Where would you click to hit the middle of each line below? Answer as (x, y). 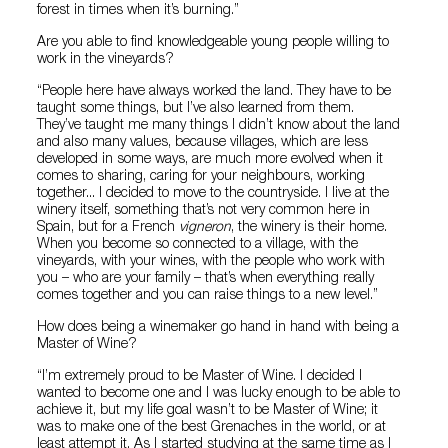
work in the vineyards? (106, 59)
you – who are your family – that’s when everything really (206, 278)
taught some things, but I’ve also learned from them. (196, 108)
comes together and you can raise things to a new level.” (208, 295)
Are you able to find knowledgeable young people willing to (213, 42)
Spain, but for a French (108, 227)
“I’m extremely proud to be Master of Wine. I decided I (200, 376)
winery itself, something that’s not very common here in (204, 210)
